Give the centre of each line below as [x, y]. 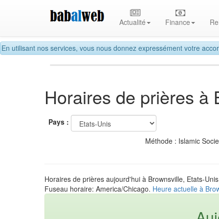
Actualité [133, 22]
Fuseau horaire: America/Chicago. [99, 188]
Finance [178, 22]
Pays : [59, 122]
